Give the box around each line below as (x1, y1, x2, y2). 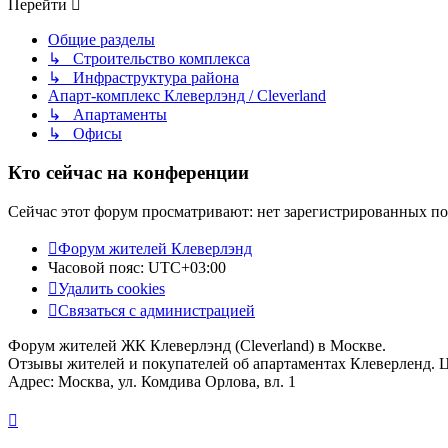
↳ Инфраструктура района (48, 69, 239, 87)
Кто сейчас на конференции (8, 162, 249, 184)
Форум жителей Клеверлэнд (58, 239, 252, 257)
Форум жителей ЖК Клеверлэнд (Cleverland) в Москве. (8, 336, 386, 354)
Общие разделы (48, 31, 155, 49)
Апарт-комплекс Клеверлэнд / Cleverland (48, 87, 326, 105)
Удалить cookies (58, 279, 165, 297)
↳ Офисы (48, 125, 122, 143)
